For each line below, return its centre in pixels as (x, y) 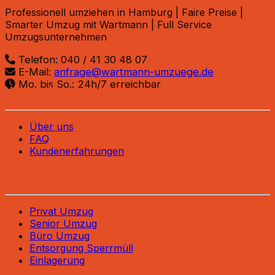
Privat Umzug (61, 211)
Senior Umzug (63, 223)
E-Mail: (35, 72)
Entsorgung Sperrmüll (81, 248)
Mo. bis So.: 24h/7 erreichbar (88, 84)
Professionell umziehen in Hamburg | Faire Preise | (124, 13)
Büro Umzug (60, 235)
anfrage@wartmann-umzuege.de (134, 72)
